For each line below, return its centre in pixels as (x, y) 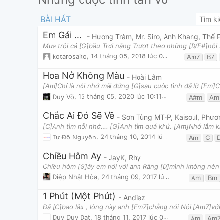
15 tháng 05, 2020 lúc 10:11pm (120, 96)
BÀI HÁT (55, 19)
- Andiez (132, 197)
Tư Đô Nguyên (74, 137)
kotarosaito (70, 56)
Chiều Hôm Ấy (72, 156)
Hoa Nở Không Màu (83, 76)
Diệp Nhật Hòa (75, 177)
